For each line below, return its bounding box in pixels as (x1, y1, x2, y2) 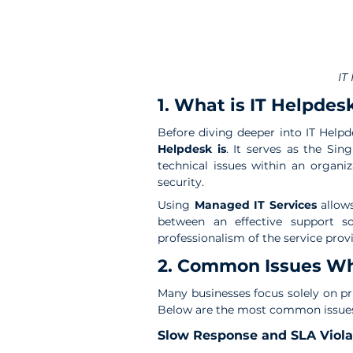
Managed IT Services (190, 197, 317, 212)
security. (158, 174, 204, 189)
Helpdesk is (158, 141, 226, 156)
